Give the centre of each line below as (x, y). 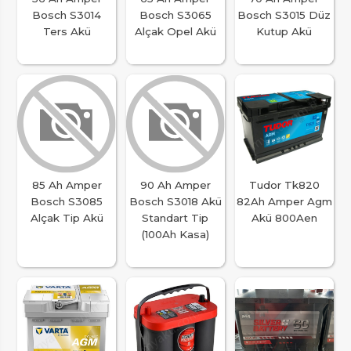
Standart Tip (175, 217)
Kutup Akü (284, 31)
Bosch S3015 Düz (284, 14)
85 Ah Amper (67, 185)
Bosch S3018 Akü (175, 201)
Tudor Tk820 (284, 185)
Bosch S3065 (175, 14)
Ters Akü (67, 31)
